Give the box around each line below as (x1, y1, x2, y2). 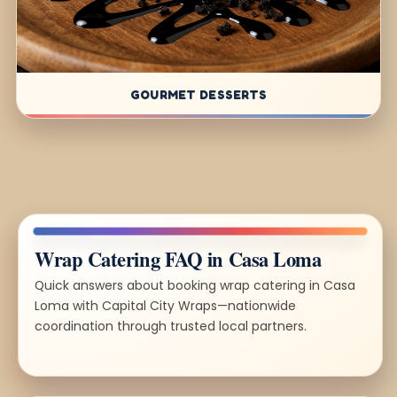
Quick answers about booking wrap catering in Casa (35, 276, 355, 294)
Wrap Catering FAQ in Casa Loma (35, 244, 322, 274)
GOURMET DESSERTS (129, 86, 268, 102)
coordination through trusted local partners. (35, 316, 307, 335)
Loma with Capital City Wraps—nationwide (35, 296, 296, 315)
